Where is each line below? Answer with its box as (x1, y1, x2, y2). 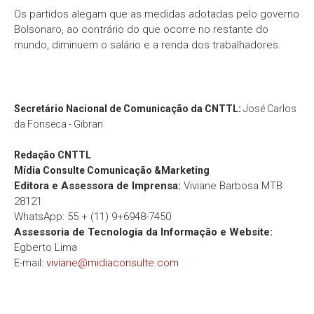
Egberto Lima (14, 240, 77, 254)
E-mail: (14, 256, 46, 269)
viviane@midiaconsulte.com (46, 256, 179, 269)
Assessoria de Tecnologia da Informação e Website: (14, 225, 273, 238)
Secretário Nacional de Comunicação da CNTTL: (14, 102, 241, 114)
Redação (14, 149, 55, 161)
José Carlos (243, 102, 296, 114)
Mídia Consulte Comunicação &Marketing (14, 164, 212, 176)
